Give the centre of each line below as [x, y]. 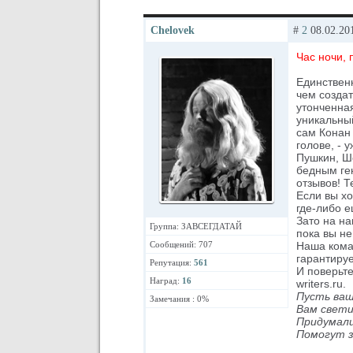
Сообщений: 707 [181, 244]
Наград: [166, 280]
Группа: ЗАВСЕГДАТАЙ [196, 226]
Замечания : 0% [179, 298]
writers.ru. [321, 284]
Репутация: [172, 262]
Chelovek [173, 30]
